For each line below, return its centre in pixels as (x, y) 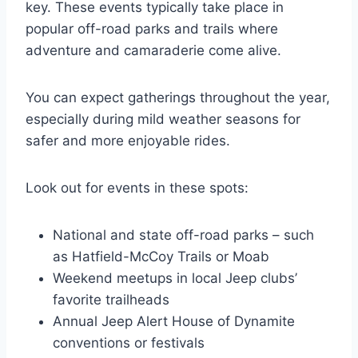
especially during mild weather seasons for (163, 119)
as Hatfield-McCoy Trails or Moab (161, 256)
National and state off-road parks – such (183, 235)
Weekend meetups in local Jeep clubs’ (175, 278)
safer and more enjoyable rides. (128, 140)
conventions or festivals (129, 342)
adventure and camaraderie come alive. (153, 50)
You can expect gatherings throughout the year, (178, 97)
